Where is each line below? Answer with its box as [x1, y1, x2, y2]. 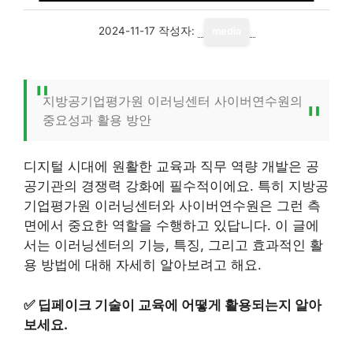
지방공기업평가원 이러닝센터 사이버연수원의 [43, 93, 303, 109]
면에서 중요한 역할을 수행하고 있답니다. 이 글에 [24, 217, 319, 233]
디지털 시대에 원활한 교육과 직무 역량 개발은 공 [24, 158, 319, 174]
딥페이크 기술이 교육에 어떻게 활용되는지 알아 [38, 296, 321, 313]
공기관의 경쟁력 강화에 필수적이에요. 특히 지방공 [24, 178, 329, 194]
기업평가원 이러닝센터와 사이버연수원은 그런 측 [24, 198, 321, 214]
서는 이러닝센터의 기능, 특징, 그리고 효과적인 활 [24, 237, 323, 253]
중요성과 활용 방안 [43, 112, 151, 128]
